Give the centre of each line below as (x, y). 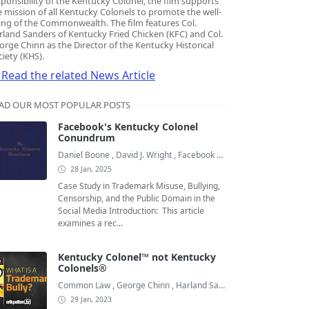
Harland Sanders (197, 286)
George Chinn (144, 286)
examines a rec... (90, 223)
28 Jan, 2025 (91, 169)
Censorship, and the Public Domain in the (137, 199)
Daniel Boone (85, 155)
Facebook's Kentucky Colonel (128, 127)
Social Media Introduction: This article (131, 211)
